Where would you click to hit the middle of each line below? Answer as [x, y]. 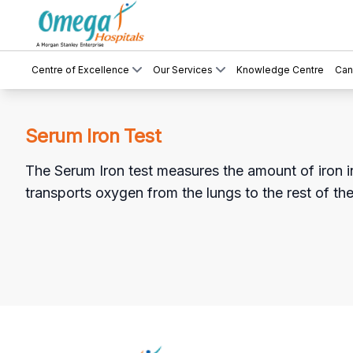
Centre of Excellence [80, 70]
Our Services [183, 70]
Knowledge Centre [280, 70]
